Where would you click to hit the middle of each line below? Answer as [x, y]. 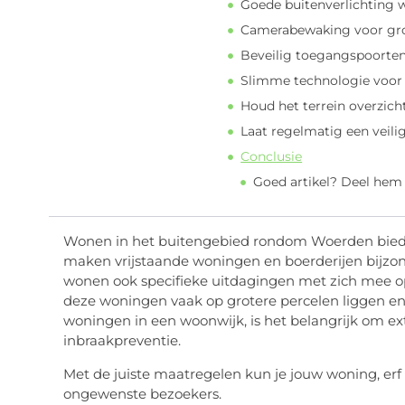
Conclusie [272, 157]
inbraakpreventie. [122, 341]
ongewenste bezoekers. [142, 393]
